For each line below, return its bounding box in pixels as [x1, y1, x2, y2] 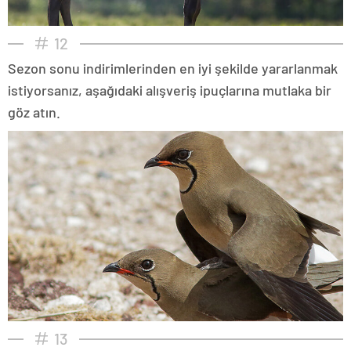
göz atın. [8, 103, 60, 121]
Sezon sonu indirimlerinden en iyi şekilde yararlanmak [8, 59, 338, 77]
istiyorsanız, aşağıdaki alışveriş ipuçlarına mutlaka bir [8, 81, 331, 99]
